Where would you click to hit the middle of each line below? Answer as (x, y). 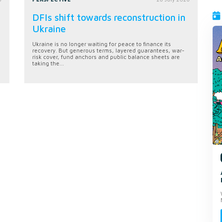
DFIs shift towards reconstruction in (109, 17)
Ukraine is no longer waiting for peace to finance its (102, 44)
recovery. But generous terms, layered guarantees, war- (108, 50)
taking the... (48, 63)
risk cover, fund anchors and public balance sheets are (106, 56)
